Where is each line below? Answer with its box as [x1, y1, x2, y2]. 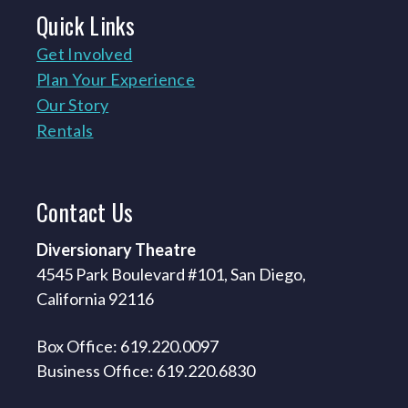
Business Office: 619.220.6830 [36, 360, 255, 381]
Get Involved [36, 43, 133, 64]
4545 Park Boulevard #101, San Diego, [36, 263, 306, 284]
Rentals [36, 119, 94, 140]
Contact [36, 194, 112, 229]
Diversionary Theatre [36, 239, 196, 260]
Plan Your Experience [36, 68, 196, 89]
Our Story [36, 94, 109, 115]
